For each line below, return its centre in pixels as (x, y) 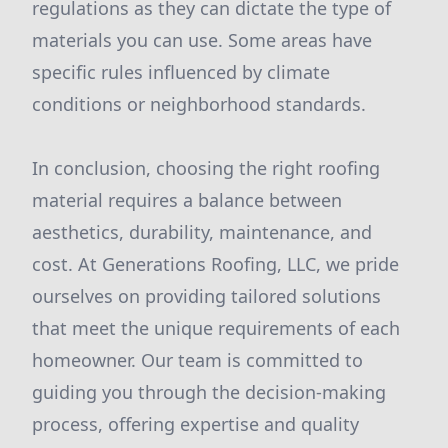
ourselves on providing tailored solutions (206, 296)
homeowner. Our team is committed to (197, 360)
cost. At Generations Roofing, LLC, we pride (215, 264)
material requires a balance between (187, 200)
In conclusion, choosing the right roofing (206, 168)
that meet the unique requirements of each (216, 328)
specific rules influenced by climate (181, 72)
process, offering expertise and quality (195, 424)
